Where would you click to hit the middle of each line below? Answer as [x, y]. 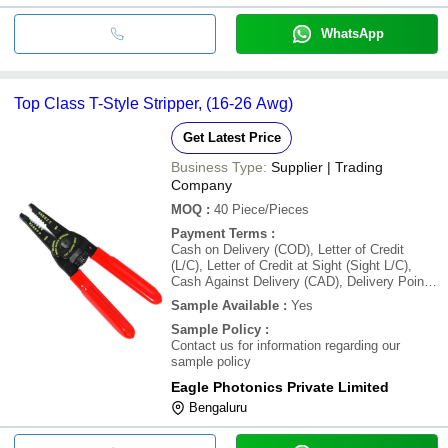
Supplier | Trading [327, 166]
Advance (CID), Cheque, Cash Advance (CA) [301, 313]
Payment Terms [219, 233]
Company [201, 184]
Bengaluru [218, 407]
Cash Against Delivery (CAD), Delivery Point [299, 281]
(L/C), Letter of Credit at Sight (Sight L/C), [291, 265]
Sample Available [225, 305]
